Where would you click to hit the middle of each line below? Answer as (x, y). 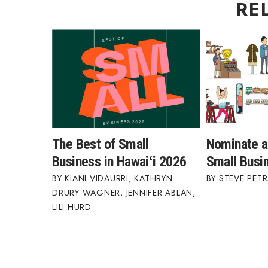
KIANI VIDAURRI (97, 178)
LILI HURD (72, 207)
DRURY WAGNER (86, 193)
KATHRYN (153, 178)
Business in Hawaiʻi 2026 (119, 162)
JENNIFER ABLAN (159, 193)
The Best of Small (100, 144)
